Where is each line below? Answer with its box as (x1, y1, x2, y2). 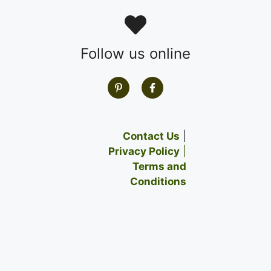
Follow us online (80, 45, 191, 63)
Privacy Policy (108, 145, 180, 158)
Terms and (132, 160, 186, 173)
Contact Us (123, 130, 180, 143)
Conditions (130, 175, 186, 188)
